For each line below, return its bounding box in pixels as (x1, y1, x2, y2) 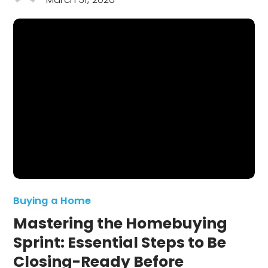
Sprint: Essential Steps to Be (13, 232, 227, 254)
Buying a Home (13, 194, 92, 208)
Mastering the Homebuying (13, 213, 228, 234)
